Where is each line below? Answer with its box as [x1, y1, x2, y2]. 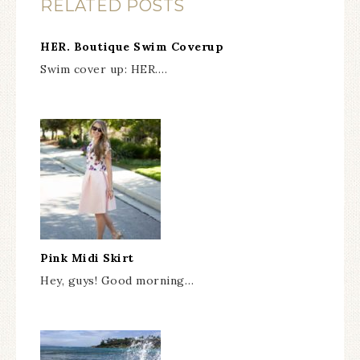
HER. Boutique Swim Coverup [40, 39, 223, 55]
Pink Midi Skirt [40, 251, 134, 266]
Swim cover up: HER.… [40, 62, 167, 77]
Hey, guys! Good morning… [40, 273, 194, 288]
